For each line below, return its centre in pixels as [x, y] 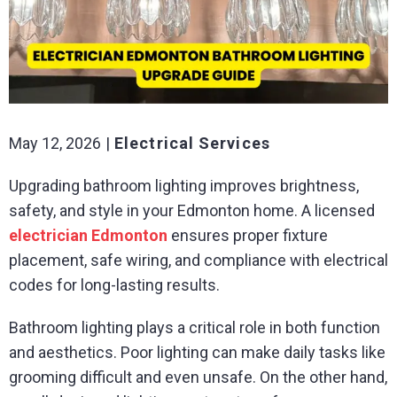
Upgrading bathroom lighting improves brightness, [184, 186]
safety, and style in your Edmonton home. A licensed [192, 210]
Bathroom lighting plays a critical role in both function [195, 327]
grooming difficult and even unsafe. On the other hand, [198, 377]
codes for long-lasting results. [114, 285]
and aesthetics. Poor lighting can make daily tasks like [197, 352]
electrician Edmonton [88, 235]
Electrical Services [192, 144]
